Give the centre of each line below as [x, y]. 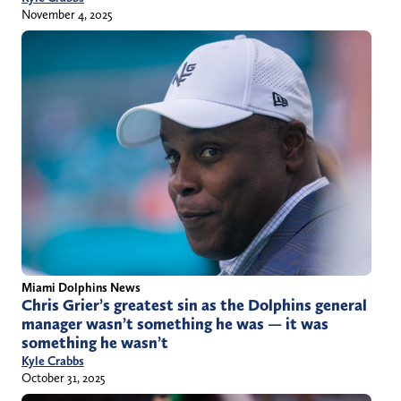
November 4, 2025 [67, 15]
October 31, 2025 [64, 378]
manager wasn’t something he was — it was [175, 324]
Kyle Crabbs [53, 361]
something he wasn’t [95, 343]
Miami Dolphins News [81, 288]
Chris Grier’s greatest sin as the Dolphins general [194, 306]
